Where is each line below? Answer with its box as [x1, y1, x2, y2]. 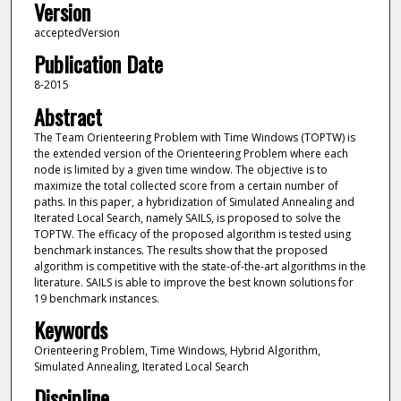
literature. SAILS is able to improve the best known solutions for [33, 274, 354, 290]
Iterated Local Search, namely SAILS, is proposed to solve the [33, 209, 341, 226]
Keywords [33, 312, 107, 346]
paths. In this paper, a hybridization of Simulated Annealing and [33, 193, 354, 209]
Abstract [33, 99, 102, 132]
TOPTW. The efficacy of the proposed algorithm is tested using [33, 226, 351, 242]
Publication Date [33, 47, 163, 81]
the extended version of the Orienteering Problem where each [33, 145, 348, 161]
